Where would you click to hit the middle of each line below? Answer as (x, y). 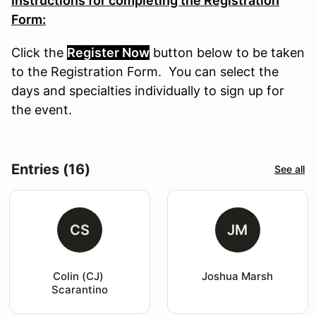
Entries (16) (51, 169)
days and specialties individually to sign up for (148, 90)
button (173, 52)
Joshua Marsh (238, 276)
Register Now (108, 52)
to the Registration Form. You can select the (145, 71)
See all (290, 169)
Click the (37, 52)
